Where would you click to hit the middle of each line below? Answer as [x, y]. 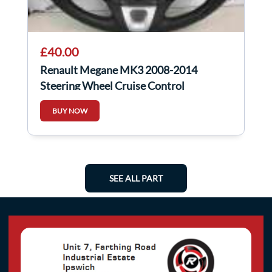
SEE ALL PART [136, 178]
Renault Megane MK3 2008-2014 [119, 70]
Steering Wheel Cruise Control [112, 86]
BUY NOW [70, 111]
